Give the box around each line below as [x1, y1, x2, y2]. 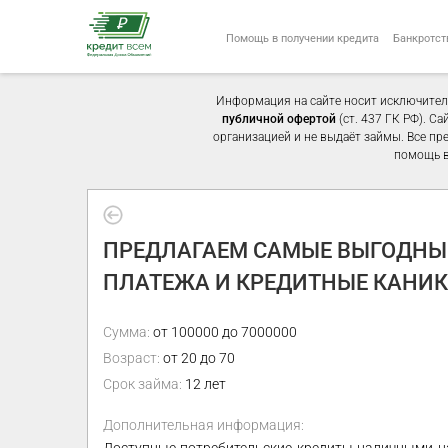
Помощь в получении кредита [226, 31, 379, 45]
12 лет [182, 376, 226, 392]
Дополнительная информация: [103, 417, 304, 433]
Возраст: [103, 350, 160, 366]
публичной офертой [222, 112, 336, 126]
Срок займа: [103, 376, 182, 392]
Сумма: [103, 324, 150, 340]
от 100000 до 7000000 [150, 324, 297, 340]
